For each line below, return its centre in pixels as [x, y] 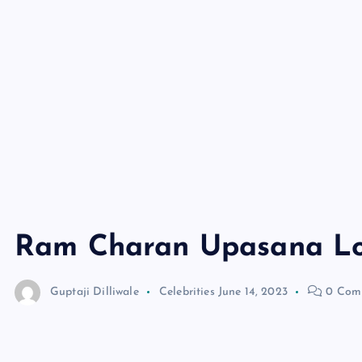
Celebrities [187, 292]
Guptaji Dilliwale [95, 292]
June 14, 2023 [253, 292]
